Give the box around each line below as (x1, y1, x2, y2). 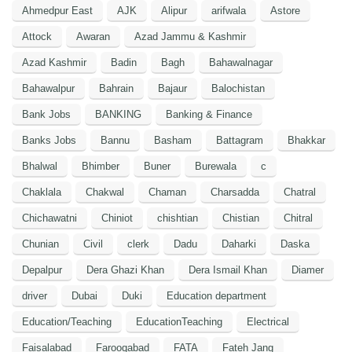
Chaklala (22, 185, 61, 198)
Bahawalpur (22, 82, 75, 94)
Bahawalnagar (209, 56, 273, 68)
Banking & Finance (166, 108, 252, 120)
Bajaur (158, 82, 187, 94)
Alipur (161, 4, 187, 16)
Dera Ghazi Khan (86, 263, 164, 276)
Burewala (195, 159, 236, 172)
